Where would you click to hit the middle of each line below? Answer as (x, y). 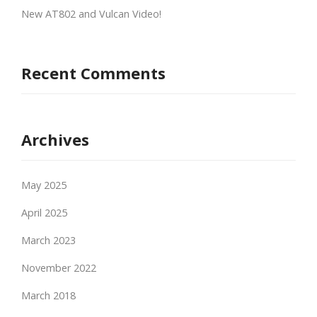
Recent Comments (93, 73)
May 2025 (44, 185)
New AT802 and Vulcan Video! (91, 13)
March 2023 (48, 240)
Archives (55, 139)
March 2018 (48, 295)
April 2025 (44, 212)
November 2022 (59, 267)
